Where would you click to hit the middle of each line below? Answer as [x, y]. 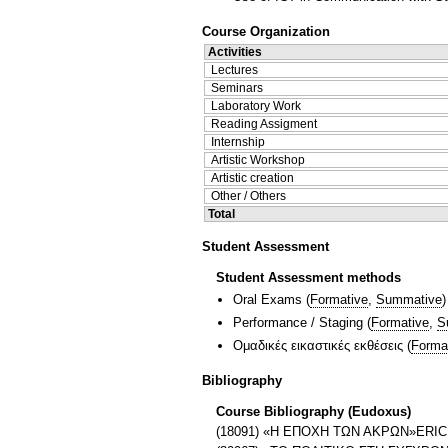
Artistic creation [252, 177]
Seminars [237, 87]
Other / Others [248, 195]
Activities [235, 51]
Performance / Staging [298, 323]
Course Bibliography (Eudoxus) [313, 411]
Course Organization [266, 31]
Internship [238, 141]
